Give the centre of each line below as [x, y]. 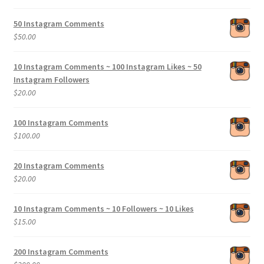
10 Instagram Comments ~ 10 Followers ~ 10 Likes [103, 208]
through [78, 32]
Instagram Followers [51, 79]
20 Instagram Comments [59, 165]
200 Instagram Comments [61, 251]
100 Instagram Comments [61, 122]
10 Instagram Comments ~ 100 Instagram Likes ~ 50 [107, 66]
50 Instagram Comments [59, 23]
